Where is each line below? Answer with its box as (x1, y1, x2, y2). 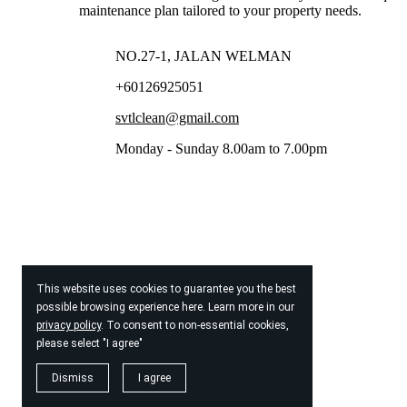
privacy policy (36, 319, 101, 332)
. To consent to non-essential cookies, (101, 319, 289, 332)
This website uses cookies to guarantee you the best (36, 283, 296, 295)
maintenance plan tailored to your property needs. (79, 2, 362, 18)
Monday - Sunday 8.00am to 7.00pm (115, 140, 327, 156)
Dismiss (52, 372, 94, 384)
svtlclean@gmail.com (115, 109, 239, 125)
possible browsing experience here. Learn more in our (36, 301, 294, 313)
